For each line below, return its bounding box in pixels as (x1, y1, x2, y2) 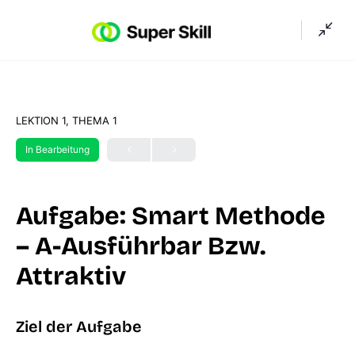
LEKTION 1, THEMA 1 (16, 114, 117, 127)
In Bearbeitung (25, 143, 90, 155)
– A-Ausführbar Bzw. (16, 231, 265, 261)
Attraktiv (16, 261, 126, 292)
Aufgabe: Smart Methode (16, 200, 326, 231)
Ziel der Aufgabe (16, 317, 142, 336)
